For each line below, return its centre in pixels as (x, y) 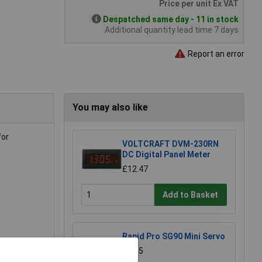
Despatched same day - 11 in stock (171, 20)
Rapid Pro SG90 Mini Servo (174, 237)
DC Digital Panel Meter (166, 155)
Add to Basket (191, 194)
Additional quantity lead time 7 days (172, 30)
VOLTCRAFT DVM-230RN (170, 144)
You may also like (110, 108)
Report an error (215, 54)
